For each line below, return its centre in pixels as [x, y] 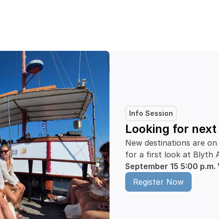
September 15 [152, 166]
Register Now [158, 182]
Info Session [151, 113]
